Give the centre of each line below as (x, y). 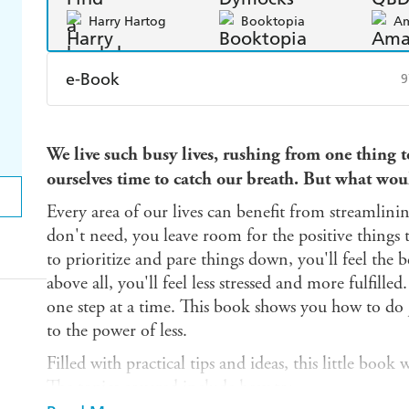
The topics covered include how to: (169, 388)
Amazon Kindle (134, 125)
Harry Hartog (127, 21)
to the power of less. (116, 331)
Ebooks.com (123, 165)
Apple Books (279, 125)
